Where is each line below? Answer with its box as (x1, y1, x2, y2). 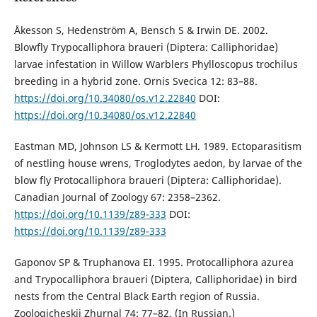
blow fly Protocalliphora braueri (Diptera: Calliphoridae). (13, 173, 282, 187)
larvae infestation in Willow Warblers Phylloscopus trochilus (13, 57, 298, 71)
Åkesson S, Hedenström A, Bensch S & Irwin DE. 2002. (13, 23, 268, 37)
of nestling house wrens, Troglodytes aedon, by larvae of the (13, 156, 302, 170)
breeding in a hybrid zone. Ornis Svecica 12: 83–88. (13, 74, 258, 88)
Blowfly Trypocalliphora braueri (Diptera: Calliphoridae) (13, 40, 278, 54)
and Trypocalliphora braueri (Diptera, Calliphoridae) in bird (13, 272, 297, 286)
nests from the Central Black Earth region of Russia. (13, 289, 260, 303)
